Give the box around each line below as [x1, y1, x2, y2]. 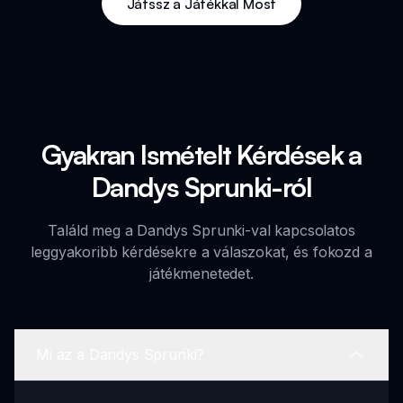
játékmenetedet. [149, 264, 254, 282]
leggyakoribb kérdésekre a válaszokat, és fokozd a [31, 242, 372, 261]
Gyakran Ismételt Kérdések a [41, 137, 362, 171]
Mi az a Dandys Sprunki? [36, 345, 205, 364]
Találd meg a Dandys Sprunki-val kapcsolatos [48, 220, 355, 239]
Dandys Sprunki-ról [91, 169, 312, 203]
